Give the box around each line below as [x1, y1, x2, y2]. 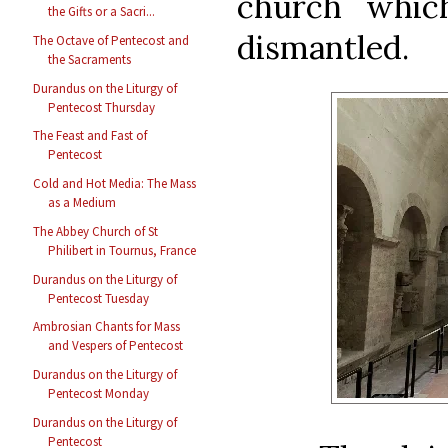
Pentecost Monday [48, 385, 150, 403]
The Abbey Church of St [33, 222, 159, 240]
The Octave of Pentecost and [33, 31, 190, 49]
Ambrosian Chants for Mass [33, 318, 181, 336]
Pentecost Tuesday [48, 289, 150, 307]
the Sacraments [48, 50, 132, 68]
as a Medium [48, 194, 117, 212]
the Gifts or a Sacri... [48, 3, 156, 21]
